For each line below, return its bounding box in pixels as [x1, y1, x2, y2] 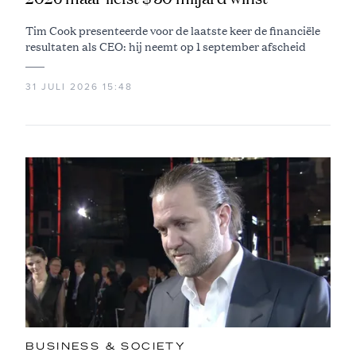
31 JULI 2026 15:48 [25, 81, 133, 93]
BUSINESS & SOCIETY [25, 341, 187, 351]
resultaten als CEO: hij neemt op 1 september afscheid [25, 38, 306, 55]
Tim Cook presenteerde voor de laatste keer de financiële [25, 22, 320, 39]
